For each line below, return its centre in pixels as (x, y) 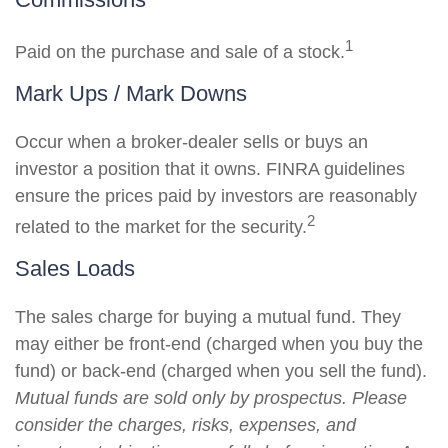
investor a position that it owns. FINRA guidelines (210, 169)
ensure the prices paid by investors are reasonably (216, 196)
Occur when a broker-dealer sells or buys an (191, 142)
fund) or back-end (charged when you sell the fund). (221, 371)
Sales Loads (75, 268)
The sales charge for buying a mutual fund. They (208, 317)
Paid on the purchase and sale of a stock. (180, 52)
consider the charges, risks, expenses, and (185, 425)
